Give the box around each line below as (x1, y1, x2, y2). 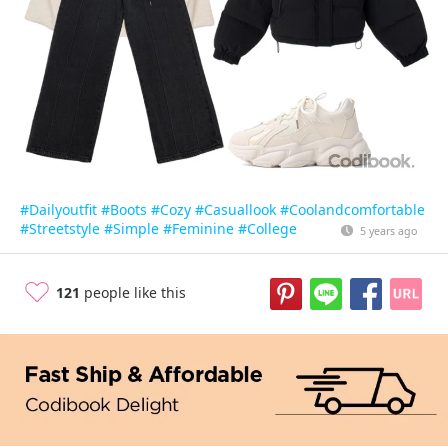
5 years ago (359, 224, 417, 238)
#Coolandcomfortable (280, 200, 425, 219)
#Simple (104, 219, 159, 238)
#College (238, 219, 297, 238)
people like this (80, 283, 186, 302)
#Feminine (163, 219, 234, 238)
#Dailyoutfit (20, 200, 97, 219)
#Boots (101, 200, 147, 219)
